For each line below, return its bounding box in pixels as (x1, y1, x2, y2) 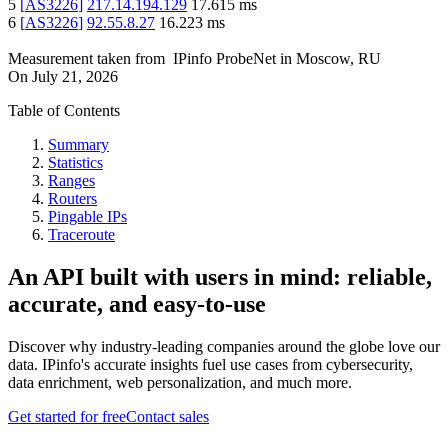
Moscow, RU (296, 50, 381, 68)
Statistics (48, 154, 103, 172)
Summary (48, 136, 109, 154)
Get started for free (8, 408, 126, 425)
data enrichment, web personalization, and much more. (8, 374, 352, 391)
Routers (48, 190, 97, 208)
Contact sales (126, 408, 209, 425)
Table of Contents (8, 102, 120, 120)
